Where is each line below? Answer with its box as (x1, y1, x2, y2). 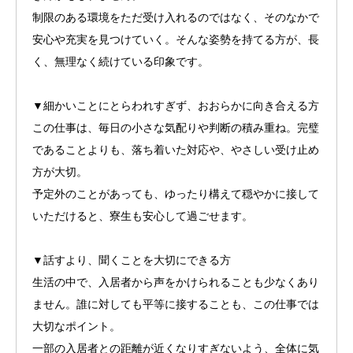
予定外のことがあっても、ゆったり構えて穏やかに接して (32, 188, 319, 201)
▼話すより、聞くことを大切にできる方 (32, 254, 231, 267)
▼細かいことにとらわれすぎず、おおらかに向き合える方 (32, 99, 319, 113)
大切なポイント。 (32, 320, 121, 333)
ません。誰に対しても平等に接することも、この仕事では (32, 298, 319, 311)
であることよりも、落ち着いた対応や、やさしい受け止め (32, 143, 319, 157)
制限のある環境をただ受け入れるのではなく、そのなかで (32, 11, 319, 24)
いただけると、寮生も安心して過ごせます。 (32, 210, 253, 223)
